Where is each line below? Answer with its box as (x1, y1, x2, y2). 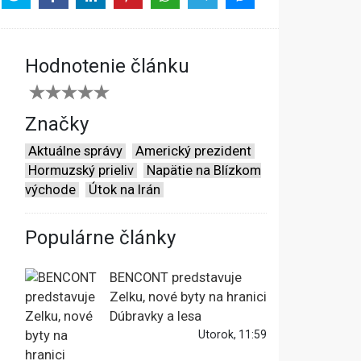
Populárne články (25, 226, 176, 250)
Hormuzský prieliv (28, 163, 134, 179)
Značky (25, 113, 89, 136)
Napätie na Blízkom (147, 163, 261, 179)
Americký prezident (135, 143, 251, 160)
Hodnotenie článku (25, 55, 189, 78)
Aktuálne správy (28, 143, 122, 160)
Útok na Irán (89, 182, 160, 198)
